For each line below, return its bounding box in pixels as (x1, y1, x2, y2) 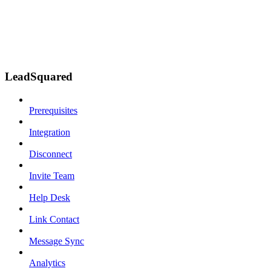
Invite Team (29, 171, 74, 181)
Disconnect (29, 149, 72, 160)
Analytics (29, 258, 65, 269)
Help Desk (29, 192, 70, 203)
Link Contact (29, 214, 79, 225)
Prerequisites (29, 105, 77, 116)
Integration (29, 127, 70, 138)
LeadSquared (5, 70, 73, 83)
